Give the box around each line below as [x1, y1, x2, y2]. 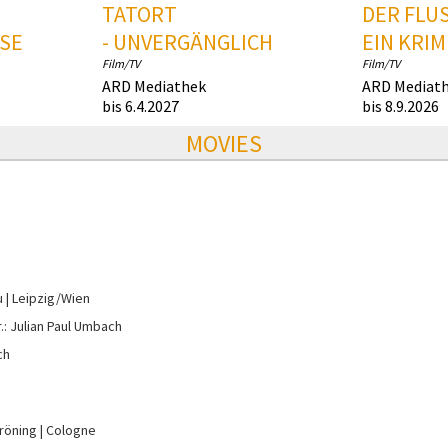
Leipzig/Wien [12, 289, 90, 308]
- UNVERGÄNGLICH [102, 28, 273, 57]
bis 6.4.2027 [102, 96, 179, 117]
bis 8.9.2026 [362, 96, 439, 117]
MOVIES [186, 128, 262, 160]
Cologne [46, 421, 96, 440]
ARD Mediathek [102, 76, 206, 97]
